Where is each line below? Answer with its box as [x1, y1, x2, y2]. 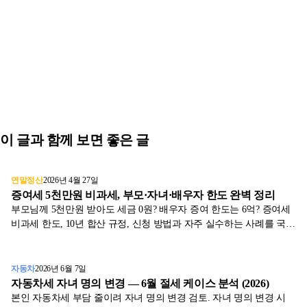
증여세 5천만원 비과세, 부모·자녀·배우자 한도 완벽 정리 [11, 189, 275, 201]
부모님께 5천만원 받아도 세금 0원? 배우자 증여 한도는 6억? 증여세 [11, 204, 291, 215]
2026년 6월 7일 [35, 265, 86, 273]
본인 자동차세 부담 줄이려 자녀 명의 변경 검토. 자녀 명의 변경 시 [11, 293, 286, 304]
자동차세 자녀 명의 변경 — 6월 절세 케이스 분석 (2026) [11, 278, 269, 290]
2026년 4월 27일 [42, 176, 99, 185]
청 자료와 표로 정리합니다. [11, 233, 125, 244]
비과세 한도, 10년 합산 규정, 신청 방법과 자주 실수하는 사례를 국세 [11, 219, 295, 230]
